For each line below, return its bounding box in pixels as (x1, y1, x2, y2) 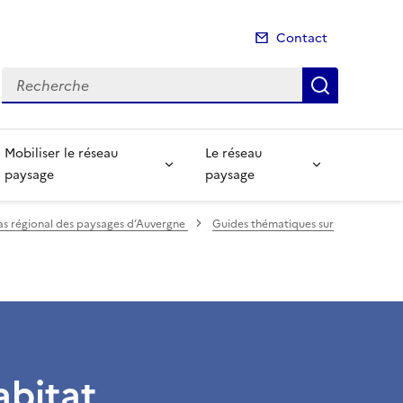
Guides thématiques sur (212, 215, 334, 232)
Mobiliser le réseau (4, 143, 119, 163)
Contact (276, 29, 327, 49)
